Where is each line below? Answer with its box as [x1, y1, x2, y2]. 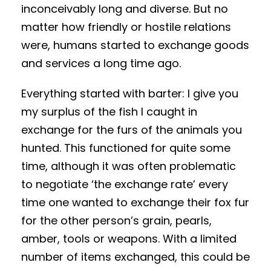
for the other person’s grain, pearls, [21, 213, 212, 229]
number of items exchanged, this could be [21, 249, 250, 265]
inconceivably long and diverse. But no [21, 1, 228, 17]
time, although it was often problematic [21, 158, 236, 174]
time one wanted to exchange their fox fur [21, 195, 249, 211]
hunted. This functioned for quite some [21, 140, 230, 156]
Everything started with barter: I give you [21, 86, 238, 102]
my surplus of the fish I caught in [21, 104, 197, 120]
